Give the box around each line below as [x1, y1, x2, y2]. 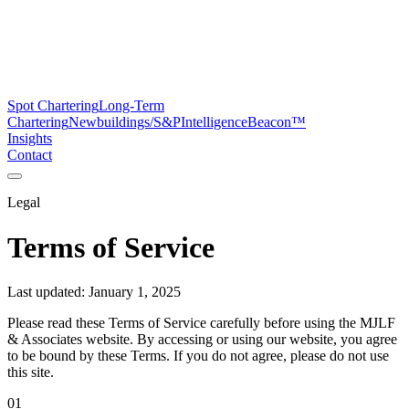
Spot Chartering [7, 98, 99, 114]
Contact [7, 147, 52, 163]
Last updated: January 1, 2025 [7, 284, 181, 300]
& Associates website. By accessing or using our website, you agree [7, 331, 397, 348]
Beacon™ [247, 114, 306, 131]
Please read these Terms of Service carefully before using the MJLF [7, 315, 395, 331]
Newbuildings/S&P [68, 114, 181, 131]
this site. [7, 364, 54, 381]
